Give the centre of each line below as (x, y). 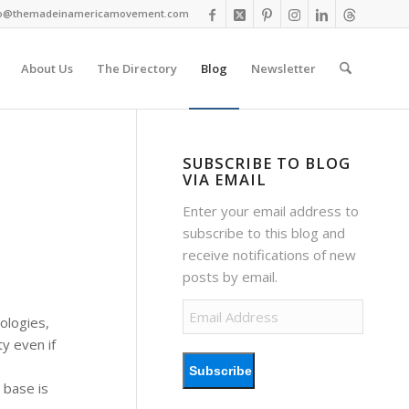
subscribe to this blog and (264, 232)
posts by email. (231, 276)
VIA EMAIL (225, 179)
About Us (47, 68)
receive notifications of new (270, 254)
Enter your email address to (271, 210)
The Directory (136, 68)
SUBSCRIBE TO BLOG (267, 163)
